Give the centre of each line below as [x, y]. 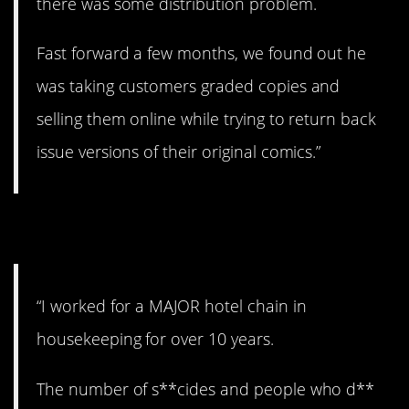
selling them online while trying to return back [207, 118]
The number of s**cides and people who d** [206, 388]
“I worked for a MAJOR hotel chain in [172, 306]
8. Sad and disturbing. [185, 230]
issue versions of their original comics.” [179, 151]
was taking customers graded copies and [189, 85]
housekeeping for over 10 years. [155, 339]
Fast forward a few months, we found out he [202, 52]
